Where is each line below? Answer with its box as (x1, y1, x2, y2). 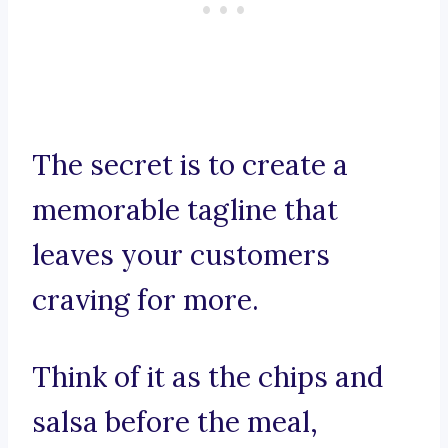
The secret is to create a (32, 147, 348, 184)
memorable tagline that (32, 192, 338, 229)
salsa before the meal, (32, 404, 318, 441)
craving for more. (32, 282, 259, 319)
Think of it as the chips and (32, 359, 383, 396)
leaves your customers (32, 237, 330, 274)
